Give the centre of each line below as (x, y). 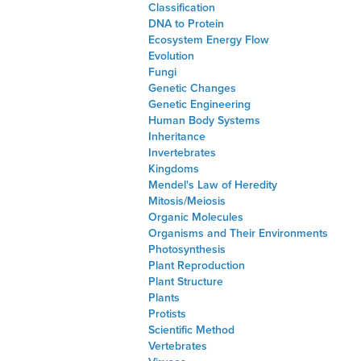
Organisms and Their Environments (238, 233)
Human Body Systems (204, 120)
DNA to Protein (186, 24)
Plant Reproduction (197, 266)
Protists (167, 314)
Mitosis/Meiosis (187, 201)
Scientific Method (191, 330)
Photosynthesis (187, 249)
